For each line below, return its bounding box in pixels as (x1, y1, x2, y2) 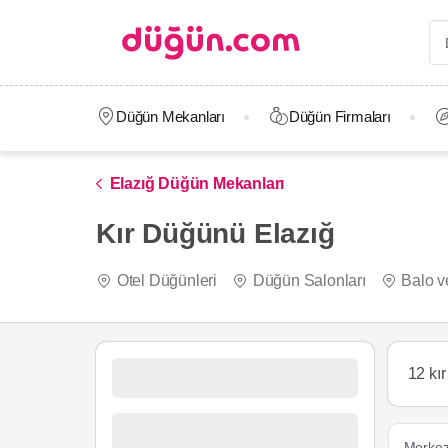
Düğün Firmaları (288, 108, 391, 125)
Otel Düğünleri (116, 272, 217, 289)
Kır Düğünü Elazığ (96, 218, 335, 249)
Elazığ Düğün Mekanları (109, 175, 285, 192)
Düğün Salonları (252, 272, 366, 289)
